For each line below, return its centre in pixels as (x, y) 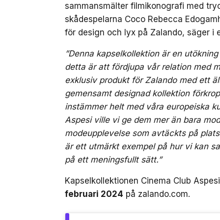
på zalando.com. (157, 194)
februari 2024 (94, 194)
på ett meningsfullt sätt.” (113, 160)
